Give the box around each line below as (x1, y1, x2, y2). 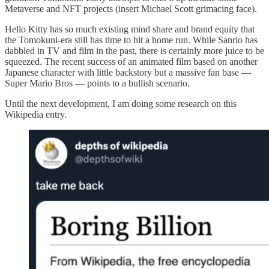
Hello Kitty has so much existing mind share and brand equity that (5, 24, 255, 35)
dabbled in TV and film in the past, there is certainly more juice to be (5, 46, 264, 56)
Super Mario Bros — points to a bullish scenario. (5, 78, 190, 89)
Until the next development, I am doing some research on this (5, 98, 237, 109)
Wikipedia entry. (5, 109, 67, 120)
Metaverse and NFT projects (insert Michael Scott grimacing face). (5, 4, 257, 14)
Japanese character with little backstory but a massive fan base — (5, 67, 251, 78)
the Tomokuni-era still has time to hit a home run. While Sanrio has (5, 35, 258, 46)
